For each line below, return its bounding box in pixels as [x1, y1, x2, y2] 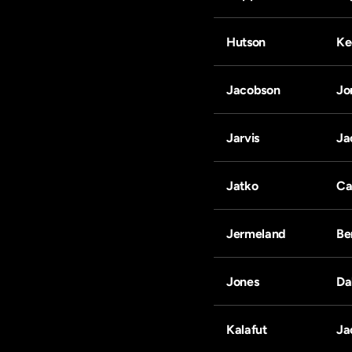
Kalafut [226, 322, 267, 337]
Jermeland [226, 226, 287, 241]
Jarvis [226, 130, 260, 145]
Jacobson [226, 82, 280, 97]
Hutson [226, 35, 266, 49]
